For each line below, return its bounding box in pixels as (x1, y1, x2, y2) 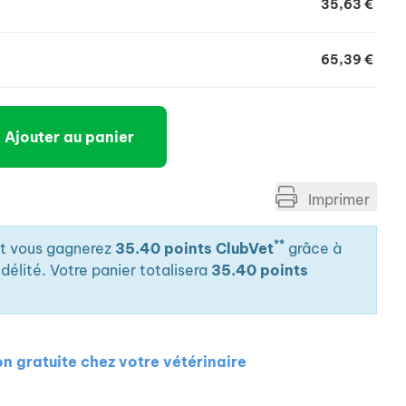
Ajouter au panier (5, 128, 134, 146)
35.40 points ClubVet (115, 239, 274, 257)
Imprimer (304, 190, 370, 208)
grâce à (285, 239, 342, 257)
